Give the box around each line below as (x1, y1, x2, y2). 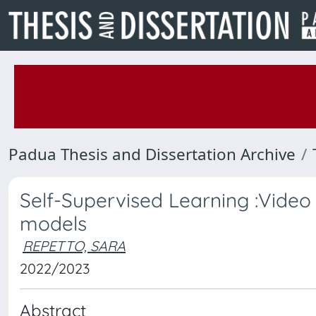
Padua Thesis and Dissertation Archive (8, 143, 296, 165)
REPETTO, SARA (23, 237, 126, 255)
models (20, 211, 87, 236)
